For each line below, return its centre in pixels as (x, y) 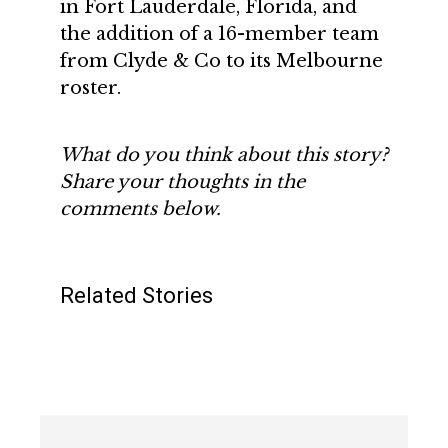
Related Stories (136, 295)
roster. (90, 88)
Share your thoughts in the (182, 182)
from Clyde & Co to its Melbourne (221, 61)
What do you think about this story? (224, 155)
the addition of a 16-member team (219, 34)
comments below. (140, 209)
